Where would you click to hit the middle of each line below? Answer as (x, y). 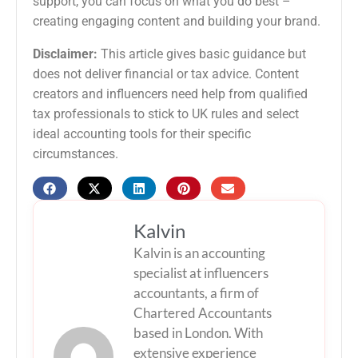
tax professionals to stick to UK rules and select (166, 114)
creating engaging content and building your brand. (177, 22)
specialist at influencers (201, 272)
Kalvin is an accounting (199, 253)
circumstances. (76, 154)
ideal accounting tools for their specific (142, 134)
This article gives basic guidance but (202, 54)
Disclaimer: (65, 54)
